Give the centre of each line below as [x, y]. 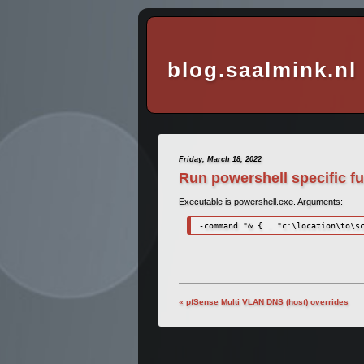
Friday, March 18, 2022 [220, 160]
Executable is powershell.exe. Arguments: [261, 201]
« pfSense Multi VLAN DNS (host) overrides [264, 301]
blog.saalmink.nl [262, 69]
